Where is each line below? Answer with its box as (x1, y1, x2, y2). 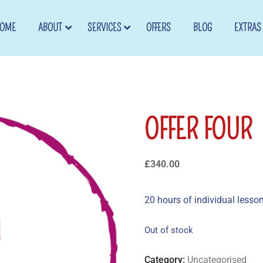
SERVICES (87, 21, 122, 34)
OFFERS (146, 21, 171, 34)
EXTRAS (234, 21, 262, 34)
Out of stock (144, 225, 194, 235)
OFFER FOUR (144, 113, 252, 147)
